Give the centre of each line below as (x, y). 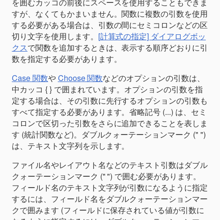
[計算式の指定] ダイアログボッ (152, 36)
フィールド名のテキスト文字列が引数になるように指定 (110, 187)
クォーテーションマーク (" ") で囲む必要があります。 (106, 176)
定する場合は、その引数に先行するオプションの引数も (110, 100)
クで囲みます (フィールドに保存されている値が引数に (108, 210)
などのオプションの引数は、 (154, 78)
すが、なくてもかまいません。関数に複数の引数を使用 (110, 13)
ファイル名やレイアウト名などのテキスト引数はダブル (110, 165)
